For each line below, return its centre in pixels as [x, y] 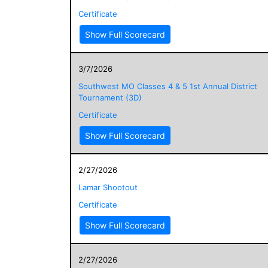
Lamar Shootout [108, 187]
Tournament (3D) [110, 97]
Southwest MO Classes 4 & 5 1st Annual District [168, 86]
